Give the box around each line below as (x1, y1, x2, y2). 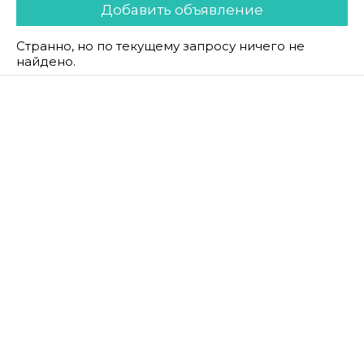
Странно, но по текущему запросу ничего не (16, 38, 305, 54)
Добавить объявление (101, 2, 263, 19)
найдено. (16, 54, 76, 70)
